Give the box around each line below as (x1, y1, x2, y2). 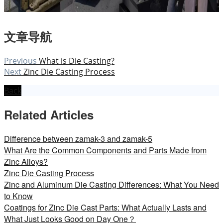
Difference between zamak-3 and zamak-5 (4, 133, 152, 145)
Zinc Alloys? (4, 156, 48, 168)
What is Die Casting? (39, 55, 114, 67)
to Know (4, 190, 33, 202)
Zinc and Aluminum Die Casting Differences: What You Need (4, 179, 219, 191)
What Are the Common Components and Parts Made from (4, 144, 207, 156)
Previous (4, 55, 37, 67)
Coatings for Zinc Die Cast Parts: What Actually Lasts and (4, 202, 207, 214)
